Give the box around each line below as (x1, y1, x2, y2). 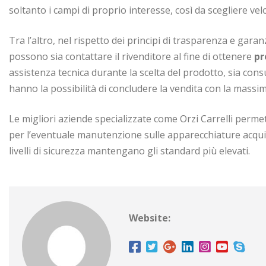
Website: (129, 211, 170, 224)
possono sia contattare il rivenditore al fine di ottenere (9, 49, 254, 63)
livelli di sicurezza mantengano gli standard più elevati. (9, 144, 250, 157)
